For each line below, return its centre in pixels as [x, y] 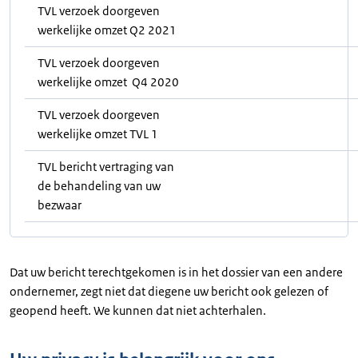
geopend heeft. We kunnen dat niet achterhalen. [139, 310]
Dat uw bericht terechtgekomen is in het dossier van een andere [176, 272]
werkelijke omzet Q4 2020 [108, 82]
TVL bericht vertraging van [106, 166]
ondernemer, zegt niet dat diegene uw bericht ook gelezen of [169, 291]
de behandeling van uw [99, 185]
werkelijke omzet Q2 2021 [107, 30]
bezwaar [60, 205]
